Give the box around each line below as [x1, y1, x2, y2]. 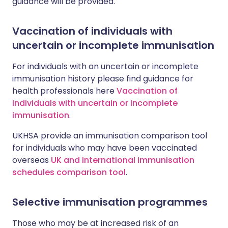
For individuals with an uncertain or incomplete [12, 61, 198, 72]
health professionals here [12, 85, 117, 97]
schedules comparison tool [12, 166, 126, 178]
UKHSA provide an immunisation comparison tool [12, 130, 207, 141]
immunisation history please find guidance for [12, 73, 193, 84]
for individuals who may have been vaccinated [12, 142, 197, 154]
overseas [12, 154, 51, 166]
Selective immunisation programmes [12, 195, 208, 209]
